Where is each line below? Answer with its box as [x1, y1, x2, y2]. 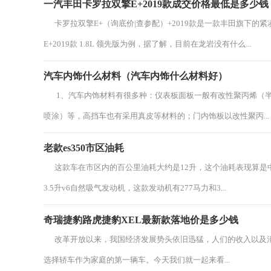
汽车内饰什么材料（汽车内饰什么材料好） [44, 71, 227, 81]
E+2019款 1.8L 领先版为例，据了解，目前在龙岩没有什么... [44, 39, 251, 48]
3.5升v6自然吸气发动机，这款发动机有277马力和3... [44, 183, 226, 192]
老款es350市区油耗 [44, 143, 124, 153]
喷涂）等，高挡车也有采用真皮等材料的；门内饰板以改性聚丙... [44, 111, 269, 120]
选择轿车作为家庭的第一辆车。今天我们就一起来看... [44, 255, 230, 264]
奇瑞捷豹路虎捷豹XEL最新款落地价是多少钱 [44, 215, 238, 225]
